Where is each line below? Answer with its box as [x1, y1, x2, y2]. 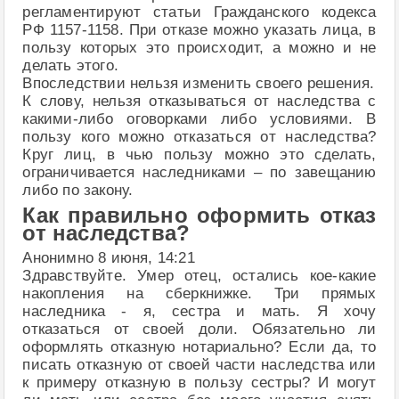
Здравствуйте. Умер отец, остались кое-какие [22, 267, 377, 285]
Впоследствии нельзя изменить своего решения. [22, 75, 375, 93]
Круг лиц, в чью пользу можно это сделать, [22, 146, 377, 164]
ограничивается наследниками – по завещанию [22, 164, 377, 182]
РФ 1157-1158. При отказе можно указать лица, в [22, 21, 377, 39]
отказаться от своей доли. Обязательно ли [22, 321, 377, 338]
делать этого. [22, 57, 119, 75]
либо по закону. [22, 182, 134, 199]
